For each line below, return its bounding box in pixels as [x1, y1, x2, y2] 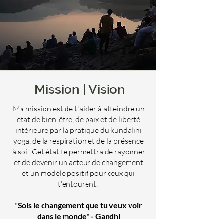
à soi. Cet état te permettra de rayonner [12, 147, 145, 156]
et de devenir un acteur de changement [14, 157, 143, 167]
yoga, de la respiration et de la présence [13, 136, 144, 146]
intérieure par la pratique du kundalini [15, 125, 142, 135]
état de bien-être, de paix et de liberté [17, 114, 140, 124]
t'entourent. [58, 179, 99, 189]
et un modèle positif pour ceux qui [22, 168, 135, 178]
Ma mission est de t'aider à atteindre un [12, 104, 145, 113]
